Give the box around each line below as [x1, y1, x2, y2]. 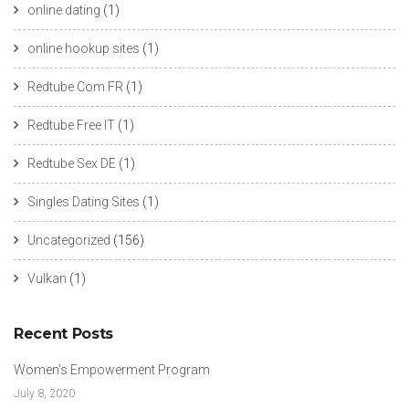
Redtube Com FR [27, 79, 123, 94]
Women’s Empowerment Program [14, 362, 210, 377]
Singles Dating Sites [27, 194, 140, 209]
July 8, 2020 [14, 386, 75, 400]
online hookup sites [27, 40, 140, 56]
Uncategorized [27, 232, 110, 247]
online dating [27, 2, 100, 17]
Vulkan [27, 270, 67, 286]
